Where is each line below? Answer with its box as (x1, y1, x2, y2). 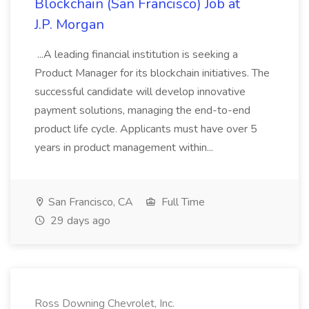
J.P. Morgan (34, 15, 104, 34)
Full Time (159, 195, 205, 210)
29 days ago (48, 213, 110, 228)
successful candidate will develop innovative (34, 84, 246, 99)
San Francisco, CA (46, 195, 133, 210)
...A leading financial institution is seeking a (34, 47, 238, 62)
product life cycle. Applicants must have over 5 (34, 121, 257, 137)
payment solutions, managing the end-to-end (34, 103, 250, 118)
